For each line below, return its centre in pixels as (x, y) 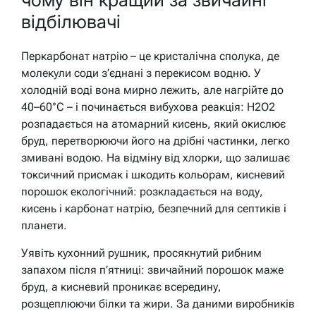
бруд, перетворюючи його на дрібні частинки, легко (156, 140)
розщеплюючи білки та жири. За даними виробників (158, 303)
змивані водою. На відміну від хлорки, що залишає (156, 157)
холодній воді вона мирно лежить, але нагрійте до (152, 90)
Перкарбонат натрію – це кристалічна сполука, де (150, 56)
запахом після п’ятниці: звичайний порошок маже (152, 269)
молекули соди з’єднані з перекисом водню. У (141, 73)
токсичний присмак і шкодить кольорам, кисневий (153, 174)
